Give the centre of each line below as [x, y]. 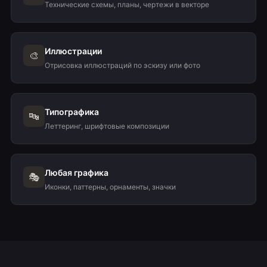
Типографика [72, 112]
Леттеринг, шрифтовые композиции [107, 126]
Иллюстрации [73, 51]
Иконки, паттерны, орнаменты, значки [110, 187]
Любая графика [76, 173]
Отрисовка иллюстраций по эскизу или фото [122, 65]
